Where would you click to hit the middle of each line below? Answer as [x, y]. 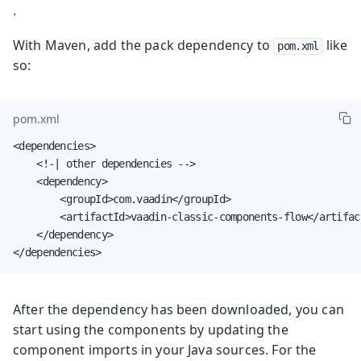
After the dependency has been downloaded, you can [178, 309]
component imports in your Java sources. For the [165, 349]
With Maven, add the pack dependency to [143, 45]
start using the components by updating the [151, 329]
